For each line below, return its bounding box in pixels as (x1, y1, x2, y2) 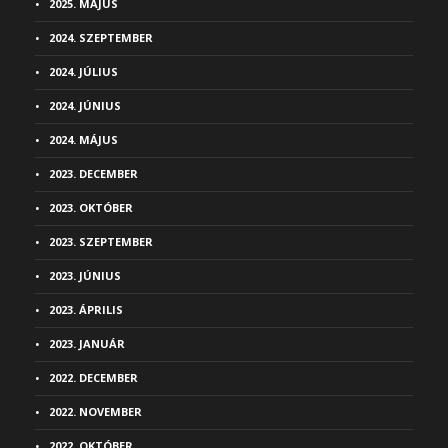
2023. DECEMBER (49, 166, 138, 181)
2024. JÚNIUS (49, 98, 121, 113)
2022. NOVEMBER (49, 404, 142, 419)
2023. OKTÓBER (49, 200, 133, 215)
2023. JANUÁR (49, 336, 125, 351)
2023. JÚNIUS (49, 268, 121, 283)
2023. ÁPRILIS (49, 302, 123, 317)
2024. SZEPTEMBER (49, 30, 153, 45)
